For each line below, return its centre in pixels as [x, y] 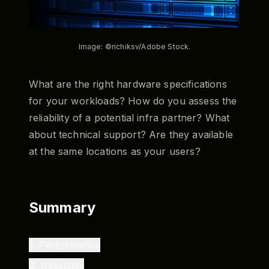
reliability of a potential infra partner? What [129, 117]
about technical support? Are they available [131, 134]
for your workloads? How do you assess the [133, 101]
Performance [70, 245]
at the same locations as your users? [115, 151]
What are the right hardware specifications [128, 84]
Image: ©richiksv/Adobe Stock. [134, 46]
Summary [62, 207]
